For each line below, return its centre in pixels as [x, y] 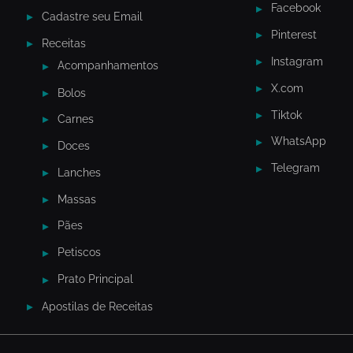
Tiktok [286, 115]
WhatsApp [299, 141]
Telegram [295, 168]
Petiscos [79, 253]
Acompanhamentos [108, 66]
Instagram [297, 62]
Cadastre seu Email [92, 17]
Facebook [296, 8]
